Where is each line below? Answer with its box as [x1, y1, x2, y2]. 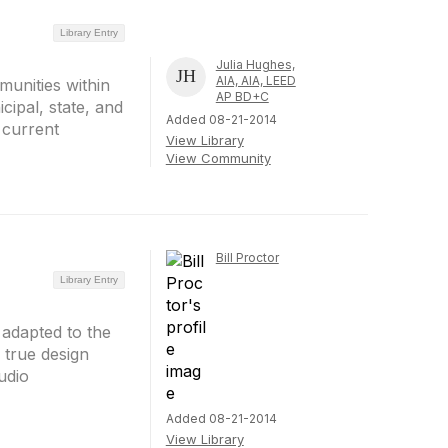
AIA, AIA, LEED [215, 72, 296, 88]
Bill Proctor [215, 250, 279, 265]
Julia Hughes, [215, 56, 295, 72]
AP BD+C [215, 88, 269, 104]
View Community [165, 149, 271, 166]
